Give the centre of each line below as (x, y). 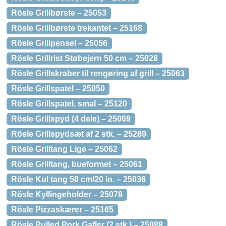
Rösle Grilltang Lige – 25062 (64, 149)
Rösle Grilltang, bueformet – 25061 (77, 164)
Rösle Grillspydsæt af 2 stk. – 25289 (79, 134)
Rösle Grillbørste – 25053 (59, 13)
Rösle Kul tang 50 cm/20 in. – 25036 (78, 179)
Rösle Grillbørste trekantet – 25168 (77, 28)
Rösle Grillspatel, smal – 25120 (69, 104)
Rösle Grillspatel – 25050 (58, 89)
